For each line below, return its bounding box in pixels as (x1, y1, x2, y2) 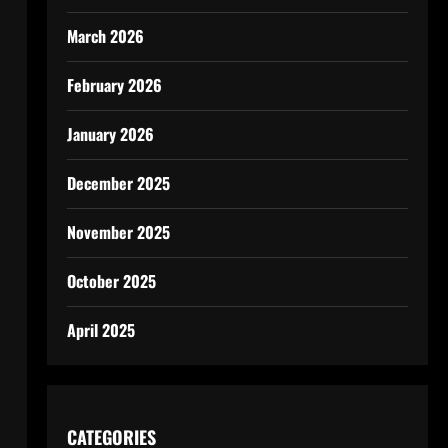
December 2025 (66, 171, 170, 195)
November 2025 (66, 220, 170, 244)
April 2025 (66, 318, 135, 342)
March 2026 (66, 24, 144, 48)
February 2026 (66, 73, 162, 97)
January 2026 (66, 122, 154, 146)
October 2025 (66, 269, 156, 293)
